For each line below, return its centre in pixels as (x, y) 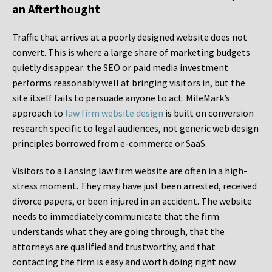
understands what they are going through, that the (118, 232)
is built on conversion (209, 113)
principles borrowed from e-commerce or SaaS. (110, 144)
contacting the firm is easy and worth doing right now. (124, 262)
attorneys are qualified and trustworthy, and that (114, 247)
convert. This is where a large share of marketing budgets (131, 53)
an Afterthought (56, 9)
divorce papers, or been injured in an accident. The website (132, 201)
